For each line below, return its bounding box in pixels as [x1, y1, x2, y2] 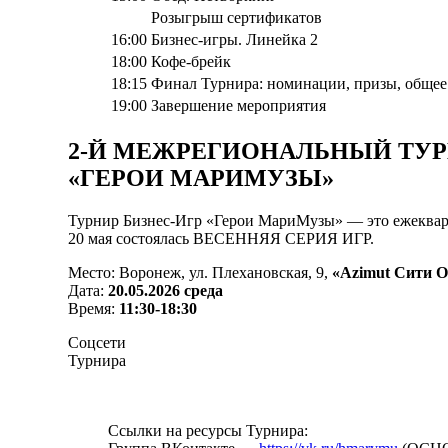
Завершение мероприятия [151, 97, 326, 115]
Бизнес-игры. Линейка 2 [151, 31, 318, 49]
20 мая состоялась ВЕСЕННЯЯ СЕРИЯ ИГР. [68, 230, 374, 248]
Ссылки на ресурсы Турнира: [108, 422, 308, 440]
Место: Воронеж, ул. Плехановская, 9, [68, 264, 332, 282]
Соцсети [68, 334, 126, 352]
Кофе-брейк [151, 53, 231, 71]
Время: [68, 300, 119, 318]
